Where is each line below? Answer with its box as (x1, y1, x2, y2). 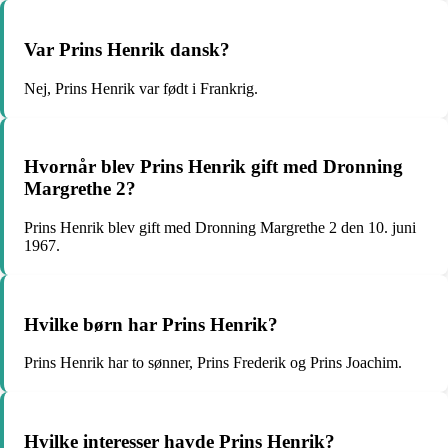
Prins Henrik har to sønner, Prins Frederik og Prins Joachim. (24, 354, 402, 372)
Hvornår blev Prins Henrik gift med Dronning (24, 156, 403, 178)
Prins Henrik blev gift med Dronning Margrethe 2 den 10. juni (24, 218, 416, 236)
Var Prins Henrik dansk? (24, 38, 230, 60)
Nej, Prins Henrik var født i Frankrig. (24, 79, 258, 97)
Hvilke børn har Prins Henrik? (24, 313, 278, 335)
